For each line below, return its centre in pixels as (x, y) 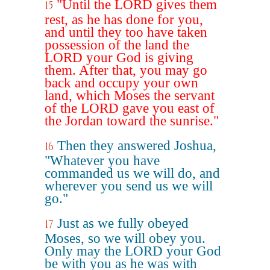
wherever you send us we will (129, 186)
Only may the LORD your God (133, 251)
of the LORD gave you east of (130, 108)
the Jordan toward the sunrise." (132, 121)
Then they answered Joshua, (137, 146)
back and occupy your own (121, 83)
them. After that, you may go (126, 70)
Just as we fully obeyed (123, 223)
